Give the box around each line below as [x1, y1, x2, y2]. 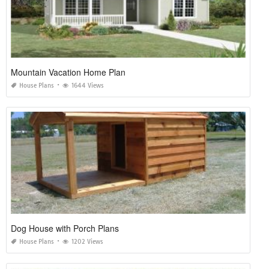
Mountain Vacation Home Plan [11, 66, 125, 79]
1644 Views [71, 82, 104, 90]
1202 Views [71, 238, 103, 246]
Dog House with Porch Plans [11, 222, 119, 235]
